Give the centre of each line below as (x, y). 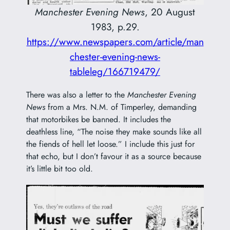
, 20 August (170, 12)
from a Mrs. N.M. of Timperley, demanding (121, 107)
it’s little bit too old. (59, 169)
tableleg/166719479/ (115, 71)
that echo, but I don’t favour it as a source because (113, 157)
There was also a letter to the (76, 95)
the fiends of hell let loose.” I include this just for (110, 144)
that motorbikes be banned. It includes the (98, 120)
